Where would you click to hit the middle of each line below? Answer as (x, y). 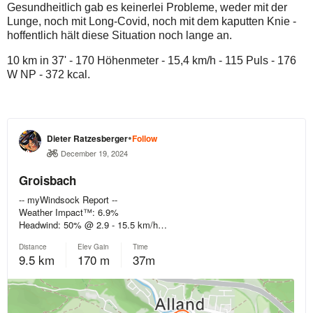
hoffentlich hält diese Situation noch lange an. (119, 36)
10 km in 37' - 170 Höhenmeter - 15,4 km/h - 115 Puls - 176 (152, 61)
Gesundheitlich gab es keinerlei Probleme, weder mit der (147, 8)
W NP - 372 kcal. (49, 75)
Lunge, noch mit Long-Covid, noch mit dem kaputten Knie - (152, 22)
